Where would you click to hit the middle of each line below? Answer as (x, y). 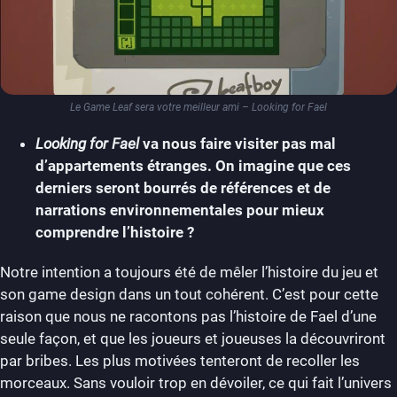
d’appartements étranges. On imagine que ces (193, 165)
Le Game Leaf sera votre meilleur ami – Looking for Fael (198, 107)
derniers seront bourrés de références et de (183, 187)
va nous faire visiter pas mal (237, 143)
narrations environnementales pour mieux (180, 210)
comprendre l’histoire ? (117, 232)
